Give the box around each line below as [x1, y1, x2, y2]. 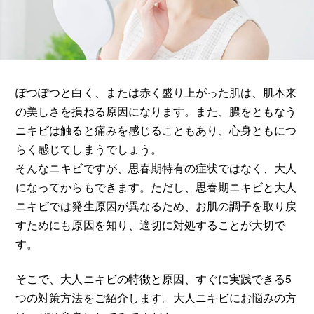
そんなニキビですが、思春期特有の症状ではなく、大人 [15, 159, 296, 175]
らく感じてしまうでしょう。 [15, 140, 162, 156]
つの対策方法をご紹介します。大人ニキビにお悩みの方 [15, 289, 296, 306]
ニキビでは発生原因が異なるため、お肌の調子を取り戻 [15, 197, 296, 213]
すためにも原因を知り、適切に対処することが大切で [15, 216, 285, 232]
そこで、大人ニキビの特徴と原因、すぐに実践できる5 [15, 271, 292, 287]
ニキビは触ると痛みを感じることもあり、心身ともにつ [15, 121, 296, 137]
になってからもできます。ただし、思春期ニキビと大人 [15, 178, 296, 194]
